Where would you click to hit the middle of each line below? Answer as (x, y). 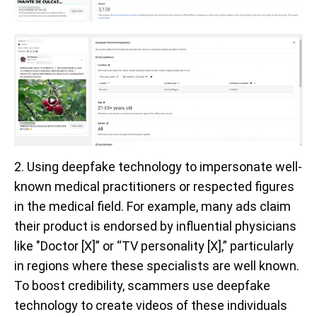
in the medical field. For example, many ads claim (152, 207)
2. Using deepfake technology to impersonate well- (158, 167)
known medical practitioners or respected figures (154, 187)
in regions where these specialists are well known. (157, 266)
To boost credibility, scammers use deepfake (142, 286)
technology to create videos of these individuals (151, 306)
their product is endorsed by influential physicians (155, 226)
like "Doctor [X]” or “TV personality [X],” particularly (154, 246)
